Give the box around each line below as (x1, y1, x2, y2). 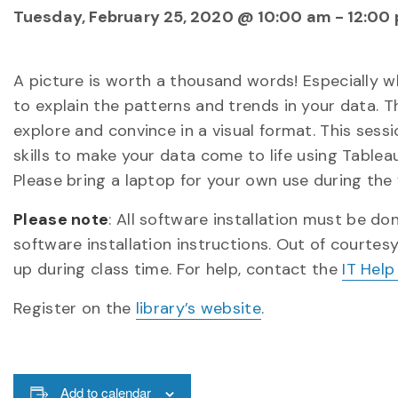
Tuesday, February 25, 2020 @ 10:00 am (13, 6, 331, 28)
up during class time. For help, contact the (13, 259, 343, 280)
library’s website (135, 298, 261, 319)
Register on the (13, 298, 136, 319)
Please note (13, 209, 109, 230)
